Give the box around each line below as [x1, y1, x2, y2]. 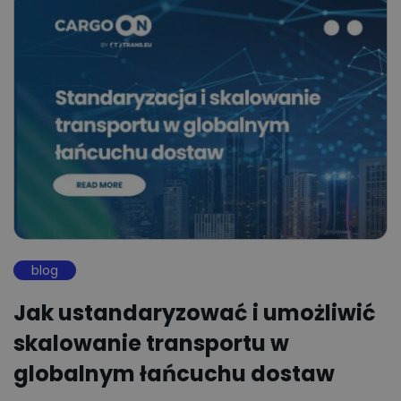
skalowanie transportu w [13, 328, 289, 359]
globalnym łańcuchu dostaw [13, 359, 335, 389]
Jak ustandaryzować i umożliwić [13, 298, 376, 328]
